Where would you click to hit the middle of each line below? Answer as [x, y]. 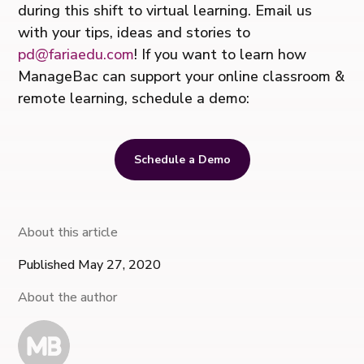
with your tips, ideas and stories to [134, 32]
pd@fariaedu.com [76, 54]
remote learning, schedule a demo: [134, 98]
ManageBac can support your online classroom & [182, 76]
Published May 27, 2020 [90, 264]
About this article [68, 232]
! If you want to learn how [221, 54]
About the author [68, 297]
